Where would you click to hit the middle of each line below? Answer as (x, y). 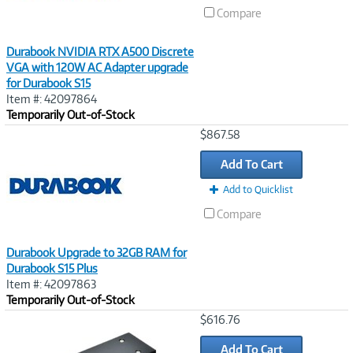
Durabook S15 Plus (52, 268)
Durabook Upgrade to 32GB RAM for (97, 253)
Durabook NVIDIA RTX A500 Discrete (100, 52)
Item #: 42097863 (51, 284)
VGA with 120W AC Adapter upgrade (97, 67)
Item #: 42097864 (52, 99)
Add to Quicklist (258, 190)
